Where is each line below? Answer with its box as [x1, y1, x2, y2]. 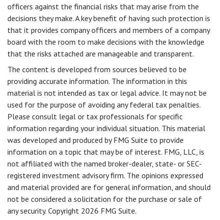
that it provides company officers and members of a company [7, 25, 210, 35]
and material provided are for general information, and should [7, 182, 211, 192]
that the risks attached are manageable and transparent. [7, 49, 194, 58]
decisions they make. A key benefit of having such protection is [7, 13, 210, 23]
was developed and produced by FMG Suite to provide [7, 135, 184, 145]
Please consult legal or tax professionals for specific [7, 111, 183, 121]
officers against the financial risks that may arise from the [7, 1, 199, 11]
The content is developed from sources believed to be [7, 64, 187, 74]
